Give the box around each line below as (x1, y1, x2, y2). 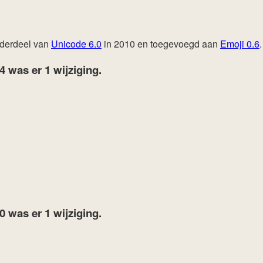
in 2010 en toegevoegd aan (102, 37, 220, 51)
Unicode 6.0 (51, 37, 102, 51)
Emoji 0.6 (220, 37, 259, 51)
